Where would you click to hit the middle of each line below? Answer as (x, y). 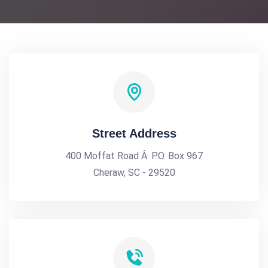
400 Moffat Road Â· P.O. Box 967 (134, 156)
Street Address (134, 133)
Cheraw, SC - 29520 (134, 173)
